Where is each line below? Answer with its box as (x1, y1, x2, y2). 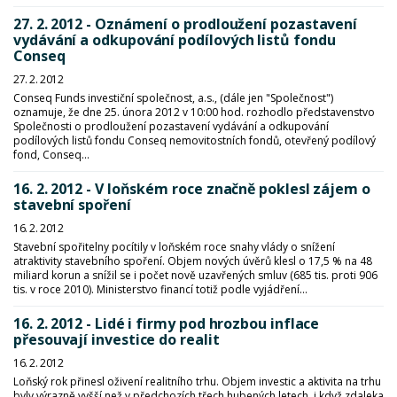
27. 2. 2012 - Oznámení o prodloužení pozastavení (13, 14, 358, 34)
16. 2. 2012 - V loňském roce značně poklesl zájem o (13, 179, 370, 198)
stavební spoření (13, 195, 131, 214)
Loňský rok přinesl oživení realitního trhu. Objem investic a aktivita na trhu (13, 374, 381, 389)
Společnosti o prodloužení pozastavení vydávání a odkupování (13, 119, 329, 134)
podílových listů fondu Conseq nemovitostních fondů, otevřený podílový (13, 133, 376, 148)
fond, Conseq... (13, 147, 90, 162)
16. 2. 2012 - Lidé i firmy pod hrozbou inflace (13, 314, 320, 333)
